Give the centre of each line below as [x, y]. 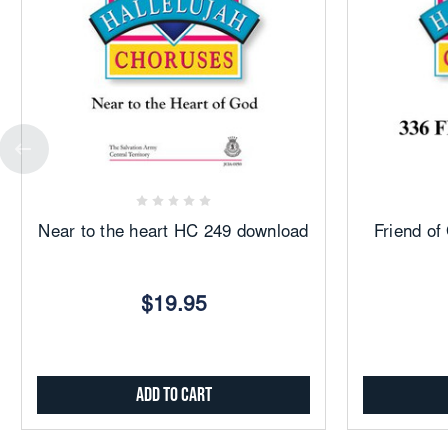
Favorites [166, 188]
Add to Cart [173, 394]
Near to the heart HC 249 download [173, 233]
